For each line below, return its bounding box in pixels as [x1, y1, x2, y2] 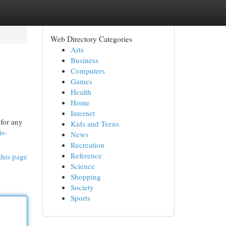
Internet [70, 108, 95, 118]
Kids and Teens [70, 119, 119, 129]
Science [70, 161, 95, 171]
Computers [70, 66, 105, 76]
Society [70, 182, 94, 192]
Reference [70, 150, 102, 160]
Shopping [70, 172, 101, 182]
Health [70, 87, 91, 97]
